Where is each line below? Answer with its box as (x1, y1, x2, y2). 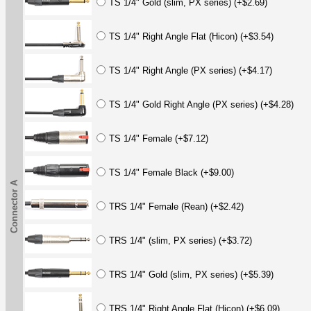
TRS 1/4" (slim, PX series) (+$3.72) (109, 235, 252, 246)
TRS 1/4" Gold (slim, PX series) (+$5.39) (109, 269, 274, 280)
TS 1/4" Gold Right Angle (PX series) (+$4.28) (109, 99, 294, 110)
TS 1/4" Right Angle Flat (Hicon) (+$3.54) (109, 31, 274, 42)
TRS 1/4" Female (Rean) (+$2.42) (109, 201, 244, 212)
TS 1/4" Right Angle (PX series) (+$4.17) (109, 65, 272, 76)
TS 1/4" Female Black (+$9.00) (109, 167, 234, 178)
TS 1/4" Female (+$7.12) (109, 133, 208, 144)
